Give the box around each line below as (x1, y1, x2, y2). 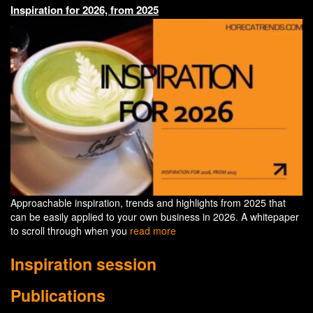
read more (130, 223, 176, 238)
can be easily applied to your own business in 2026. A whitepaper (10, 209, 299, 224)
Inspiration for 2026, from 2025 (10, 1, 159, 17)
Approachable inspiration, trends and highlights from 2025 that (10, 195, 286, 210)
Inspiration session (10, 252, 156, 275)
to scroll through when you (10, 223, 130, 238)
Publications (10, 283, 105, 307)
